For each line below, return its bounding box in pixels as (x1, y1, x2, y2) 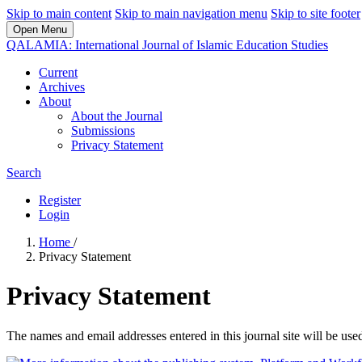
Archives (39, 80, 85, 94)
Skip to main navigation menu (115, 6, 267, 20)
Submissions (71, 124, 135, 137)
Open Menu (13, 23, 67, 36)
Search (6, 166, 41, 179)
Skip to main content (6, 6, 112, 20)
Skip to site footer (271, 6, 360, 20)
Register (39, 193, 81, 207)
